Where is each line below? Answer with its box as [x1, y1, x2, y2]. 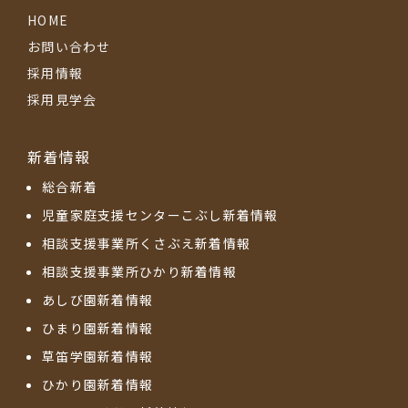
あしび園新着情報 [42, 291, 154, 310]
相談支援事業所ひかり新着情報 [42, 262, 237, 281]
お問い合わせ [27, 37, 111, 56]
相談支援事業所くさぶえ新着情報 [42, 234, 251, 253]
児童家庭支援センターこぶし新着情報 [42, 206, 279, 225]
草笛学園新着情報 [42, 347, 154, 366]
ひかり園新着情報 [42, 375, 154, 394]
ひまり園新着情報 [42, 319, 154, 338]
